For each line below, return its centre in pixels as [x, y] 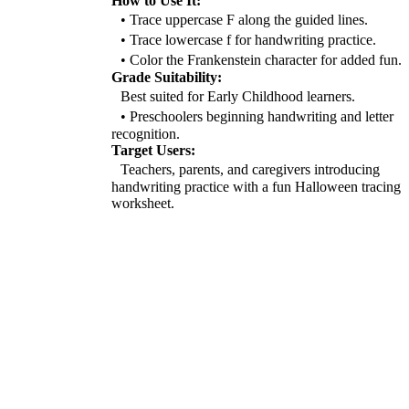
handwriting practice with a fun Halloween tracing [256, 186]
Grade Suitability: [167, 77]
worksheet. [143, 203]
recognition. [146, 133]
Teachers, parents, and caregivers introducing [246, 169]
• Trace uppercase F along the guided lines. [240, 19]
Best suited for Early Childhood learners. [233, 96]
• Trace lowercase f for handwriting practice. [244, 39]
